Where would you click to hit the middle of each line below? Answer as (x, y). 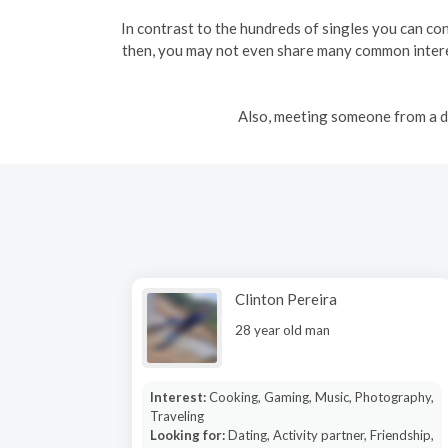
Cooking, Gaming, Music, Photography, (321, 397)
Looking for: (188, 435)
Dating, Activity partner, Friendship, (330, 435)
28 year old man (282, 330)
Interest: (179, 397)
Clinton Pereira (286, 299)
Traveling (176, 416)
